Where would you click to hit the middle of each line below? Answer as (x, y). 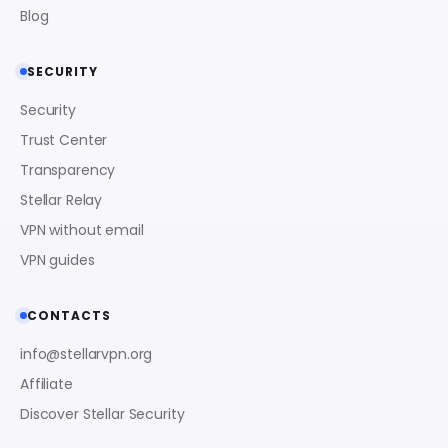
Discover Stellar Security (102, 413)
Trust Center (64, 139)
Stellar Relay (61, 199)
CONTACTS (69, 315)
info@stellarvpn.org (86, 353)
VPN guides (57, 259)
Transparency (68, 169)
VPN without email (82, 229)
